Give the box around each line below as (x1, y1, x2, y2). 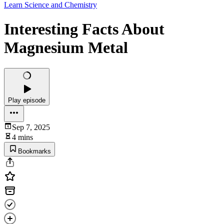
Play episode (8, 96, 45, 104)
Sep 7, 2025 (12, 122, 50, 131)
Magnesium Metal (4, 38, 128, 57)
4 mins (12, 132, 33, 141)
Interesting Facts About (4, 20, 164, 38)
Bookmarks (18, 147, 51, 155)
